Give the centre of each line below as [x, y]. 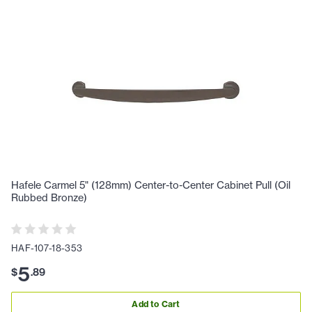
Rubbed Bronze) [49, 198]
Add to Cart [156, 304]
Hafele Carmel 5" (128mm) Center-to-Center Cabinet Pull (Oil [151, 186]
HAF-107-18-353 [47, 248]
